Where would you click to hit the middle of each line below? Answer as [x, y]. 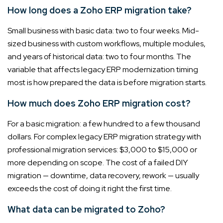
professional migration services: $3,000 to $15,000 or [102, 149]
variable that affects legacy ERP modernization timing [103, 69]
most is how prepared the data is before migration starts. [107, 82]
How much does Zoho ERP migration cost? [99, 103]
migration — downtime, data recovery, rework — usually [103, 175]
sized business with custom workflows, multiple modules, [107, 43]
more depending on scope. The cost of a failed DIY [98, 162]
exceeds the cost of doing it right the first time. [90, 188]
